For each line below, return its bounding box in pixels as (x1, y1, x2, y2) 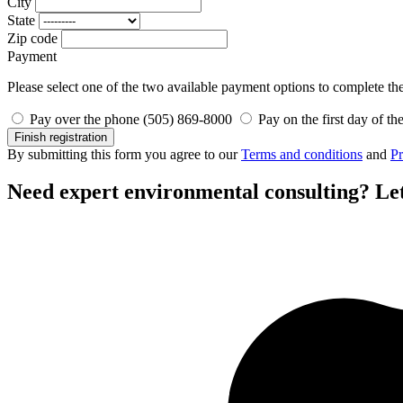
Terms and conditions (241, 146, 363, 162)
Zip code (7, 30, 61, 46)
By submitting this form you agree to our (7, 146, 241, 162)
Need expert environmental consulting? (7, 180, 375, 203)
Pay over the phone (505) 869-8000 (30, 111, 232, 127)
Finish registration (14, 130, 107, 144)
